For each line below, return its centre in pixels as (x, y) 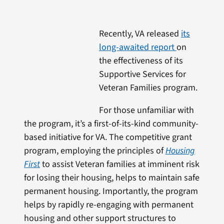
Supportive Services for (142, 74)
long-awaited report (137, 47)
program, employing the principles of (94, 151)
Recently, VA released (140, 34)
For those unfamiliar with (146, 110)
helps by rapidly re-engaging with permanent (108, 205)
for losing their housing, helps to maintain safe (111, 178)
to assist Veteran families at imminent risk (120, 164)
